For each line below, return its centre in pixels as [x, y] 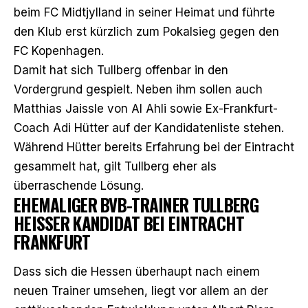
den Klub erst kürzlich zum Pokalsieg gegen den [146, 31]
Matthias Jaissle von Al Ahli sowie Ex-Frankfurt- [146, 108]
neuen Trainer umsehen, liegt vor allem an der [141, 290]
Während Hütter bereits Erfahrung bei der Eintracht [154, 147]
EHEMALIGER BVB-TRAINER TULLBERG [136, 204]
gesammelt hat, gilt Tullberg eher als [115, 166]
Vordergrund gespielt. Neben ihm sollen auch [138, 89]
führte [258, 12]
